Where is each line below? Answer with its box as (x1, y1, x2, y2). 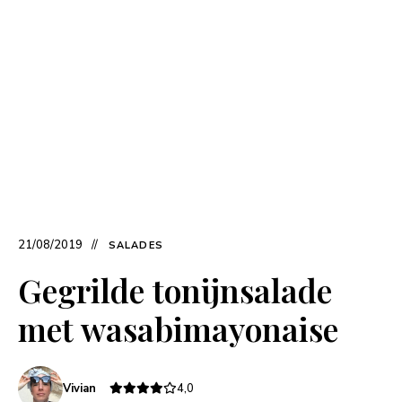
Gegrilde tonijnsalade (18, 268, 332, 312)
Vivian (63, 380, 96, 398)
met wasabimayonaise (18, 307, 338, 351)
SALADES (109, 239, 163, 253)
